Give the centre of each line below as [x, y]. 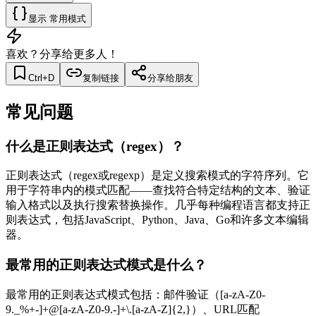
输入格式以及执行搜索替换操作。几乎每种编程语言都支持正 [158, 205]
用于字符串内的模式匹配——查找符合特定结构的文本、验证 [158, 190]
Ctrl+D [41, 78]
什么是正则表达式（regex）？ [95, 146]
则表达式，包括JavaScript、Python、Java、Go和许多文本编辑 [157, 220]
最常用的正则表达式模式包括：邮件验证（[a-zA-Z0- [135, 294]
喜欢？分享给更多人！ [62, 54]
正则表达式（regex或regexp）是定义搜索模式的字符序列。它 [157, 176]
